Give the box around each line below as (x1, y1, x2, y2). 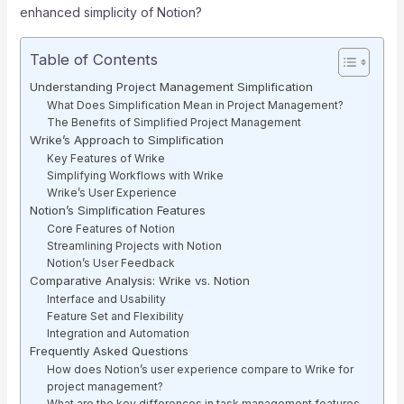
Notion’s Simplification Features (29, 203, 206, 217)
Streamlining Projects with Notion (47, 239, 223, 252)
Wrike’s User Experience (47, 186, 178, 199)
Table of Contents (29, 50, 158, 69)
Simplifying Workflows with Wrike (47, 169, 225, 182)
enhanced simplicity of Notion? (19, 5, 202, 20)
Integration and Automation (47, 326, 190, 340)
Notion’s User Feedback (47, 256, 176, 270)
